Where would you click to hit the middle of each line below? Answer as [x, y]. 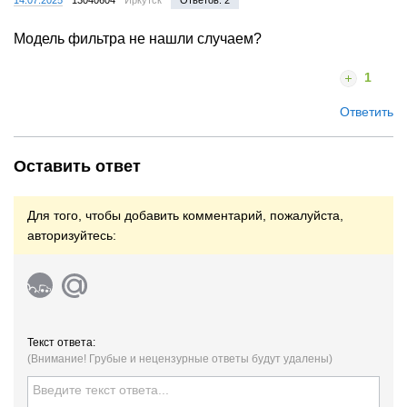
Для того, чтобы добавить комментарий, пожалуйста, [185, 215]
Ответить [367, 111]
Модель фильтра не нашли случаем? [138, 38]
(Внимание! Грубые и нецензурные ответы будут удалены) [180, 358]
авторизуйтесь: [72, 235]
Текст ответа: [61, 342]
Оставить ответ [77, 166]
